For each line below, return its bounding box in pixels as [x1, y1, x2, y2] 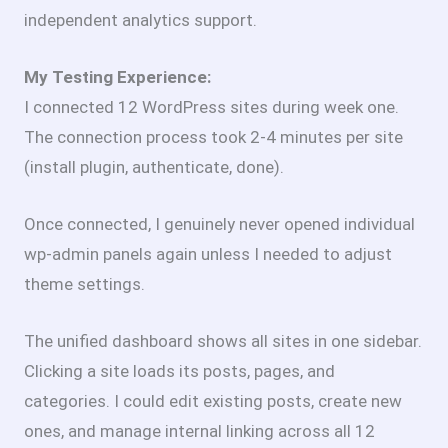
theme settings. [24, 274, 145, 295]
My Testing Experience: [24, 67, 211, 88]
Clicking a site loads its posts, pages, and [24, 361, 335, 382]
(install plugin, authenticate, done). [24, 157, 284, 178]
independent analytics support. [24, 9, 257, 30]
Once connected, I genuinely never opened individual [24, 214, 415, 235]
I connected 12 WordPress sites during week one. [24, 97, 399, 118]
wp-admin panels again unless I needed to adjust [24, 244, 392, 265]
